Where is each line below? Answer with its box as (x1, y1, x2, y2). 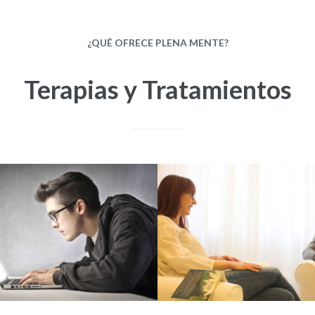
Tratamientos (141, 74, 292, 105)
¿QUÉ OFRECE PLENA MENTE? (86, 37, 229, 49)
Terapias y (23, 74, 137, 105)
